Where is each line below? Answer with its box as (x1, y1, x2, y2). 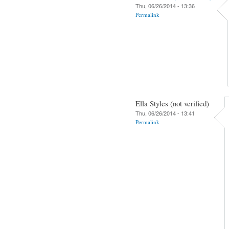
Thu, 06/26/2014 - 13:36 (135, 1, 195, 10)
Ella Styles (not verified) (135, 98, 209, 108)
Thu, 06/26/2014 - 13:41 (135, 108, 195, 117)
